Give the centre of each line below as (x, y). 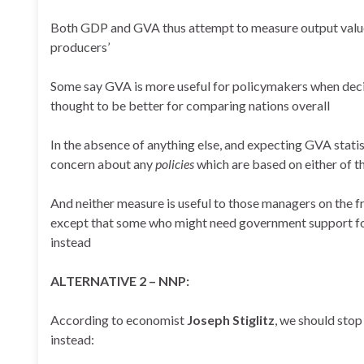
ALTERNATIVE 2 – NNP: (120, 281)
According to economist (119, 320)
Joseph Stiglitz (231, 320)
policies (173, 164)
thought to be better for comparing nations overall (190, 105)
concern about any (102, 164)
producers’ (80, 47)
